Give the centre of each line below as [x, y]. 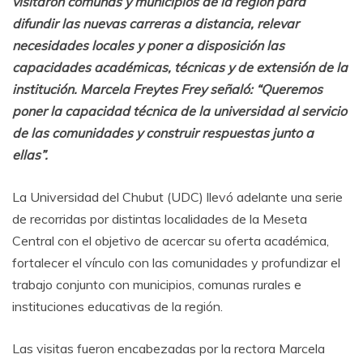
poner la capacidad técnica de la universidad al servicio [179, 111]
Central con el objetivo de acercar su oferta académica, [171, 240]
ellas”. [30, 154]
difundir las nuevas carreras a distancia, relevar [156, 23]
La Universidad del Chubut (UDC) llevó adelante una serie [177, 196]
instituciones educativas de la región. [117, 306]
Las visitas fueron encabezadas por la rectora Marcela [169, 348]
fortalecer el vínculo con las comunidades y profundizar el [176, 262]
